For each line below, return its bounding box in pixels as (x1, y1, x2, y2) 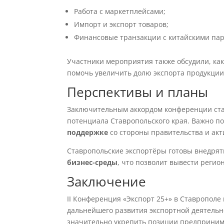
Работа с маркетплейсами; (74, 6, 166, 16)
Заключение (67, 172, 146, 190)
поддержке (67, 127, 108, 137)
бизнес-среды (67, 157, 118, 167)
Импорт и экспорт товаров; (74, 19, 169, 29)
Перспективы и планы (67, 83, 208, 101)
